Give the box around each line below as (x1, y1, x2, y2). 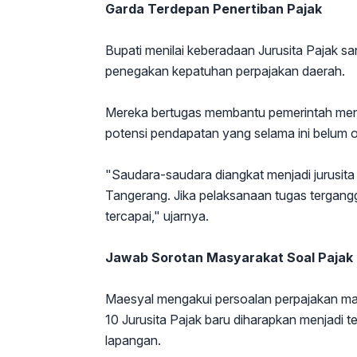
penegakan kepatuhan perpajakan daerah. (105, 63, 345, 79)
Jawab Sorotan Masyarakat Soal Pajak (105, 249, 353, 265)
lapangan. (105, 332, 161, 348)
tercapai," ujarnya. (105, 208, 209, 224)
